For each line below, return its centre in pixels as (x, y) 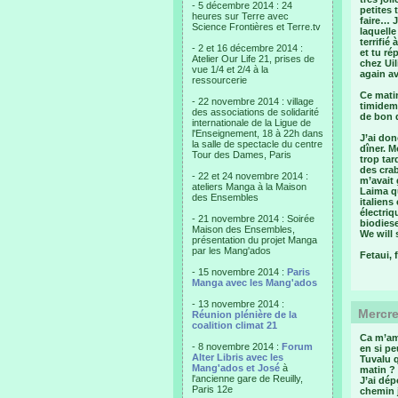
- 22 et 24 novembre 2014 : (250, 176)
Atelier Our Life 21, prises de (253, 59)
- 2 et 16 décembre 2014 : (247, 48)
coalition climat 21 (235, 325)
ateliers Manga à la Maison (249, 187)
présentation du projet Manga (255, 240)
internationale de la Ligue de (251, 123)
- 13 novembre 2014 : (238, 304)
